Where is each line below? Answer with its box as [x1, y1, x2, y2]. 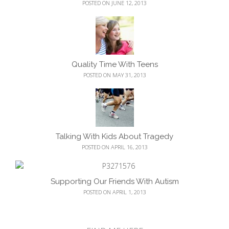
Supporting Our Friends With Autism [50, 176, 179, 186]
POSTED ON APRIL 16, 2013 [81, 143, 148, 151]
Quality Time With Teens [71, 59, 158, 69]
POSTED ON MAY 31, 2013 [83, 71, 146, 79]
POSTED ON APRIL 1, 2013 [83, 188, 146, 196]
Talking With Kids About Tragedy [56, 131, 173, 141]
